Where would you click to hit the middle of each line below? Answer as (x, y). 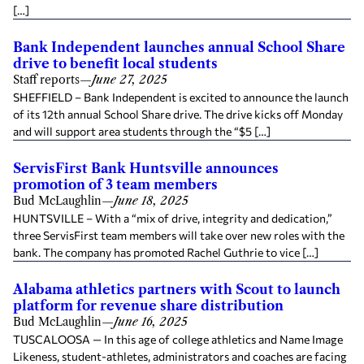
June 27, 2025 (130, 79)
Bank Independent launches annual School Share (179, 47)
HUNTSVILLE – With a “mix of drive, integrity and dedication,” (173, 218)
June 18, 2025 (151, 200)
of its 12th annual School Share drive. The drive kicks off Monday (178, 114)
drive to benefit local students (115, 63)
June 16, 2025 (151, 321)
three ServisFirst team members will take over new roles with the (179, 235)
